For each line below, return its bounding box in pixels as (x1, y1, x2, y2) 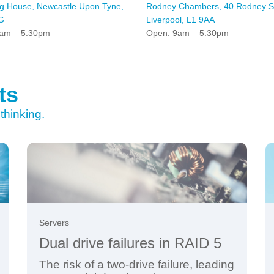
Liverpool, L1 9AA (146, 15, 215, 25)
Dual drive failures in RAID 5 (39, 235, 221, 252)
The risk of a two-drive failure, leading (39, 258, 234, 272)
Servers (39, 218, 69, 228)
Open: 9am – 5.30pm (146, 28, 229, 39)
